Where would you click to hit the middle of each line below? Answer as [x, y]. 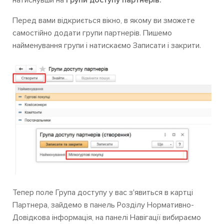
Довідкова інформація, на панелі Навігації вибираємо [107, 218]
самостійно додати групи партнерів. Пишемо [92, 33]
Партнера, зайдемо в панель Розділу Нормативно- [103, 205]
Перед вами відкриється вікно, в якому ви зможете [104, 21]
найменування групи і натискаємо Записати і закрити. [107, 46]
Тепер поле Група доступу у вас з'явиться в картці [103, 193]
